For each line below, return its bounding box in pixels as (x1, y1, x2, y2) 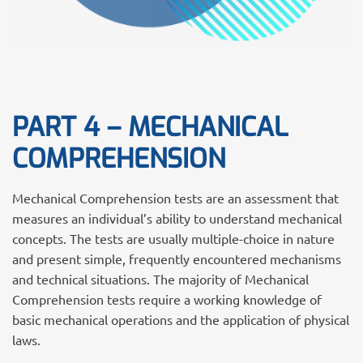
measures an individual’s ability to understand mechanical (12, 210, 342, 226)
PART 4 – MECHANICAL (12, 109, 288, 145)
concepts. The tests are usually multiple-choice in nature (12, 230, 335, 246)
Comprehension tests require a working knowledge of (12, 291, 322, 307)
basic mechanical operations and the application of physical (12, 311, 349, 327)
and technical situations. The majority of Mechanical (12, 271, 309, 287)
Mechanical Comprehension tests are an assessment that (12, 190, 339, 206)
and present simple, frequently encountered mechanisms (12, 250, 341, 267)
